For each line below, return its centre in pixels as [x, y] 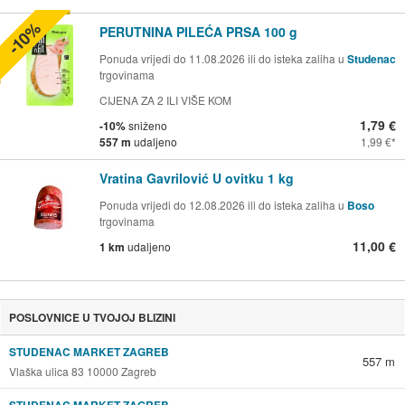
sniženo [146, 126]
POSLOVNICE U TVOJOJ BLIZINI [92, 318]
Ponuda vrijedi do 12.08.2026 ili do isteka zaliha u [223, 205]
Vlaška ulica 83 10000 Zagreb [82, 372]
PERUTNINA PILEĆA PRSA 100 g [198, 32]
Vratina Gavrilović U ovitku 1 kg [197, 179]
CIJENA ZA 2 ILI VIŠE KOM [165, 100]
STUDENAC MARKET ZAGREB [89, 352]
